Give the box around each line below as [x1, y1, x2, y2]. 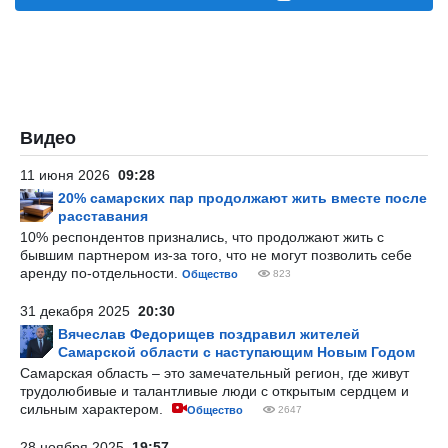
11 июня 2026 [20, 167, 118, 183]
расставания [58, 208, 148, 224]
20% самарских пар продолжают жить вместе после [58, 190, 427, 206]
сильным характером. [20, 401, 167, 417]
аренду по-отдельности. [20, 265, 182, 281]
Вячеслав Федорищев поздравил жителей [58, 326, 360, 342]
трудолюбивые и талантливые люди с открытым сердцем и [20, 383, 409, 399]
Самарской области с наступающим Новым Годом [58, 344, 415, 360]
